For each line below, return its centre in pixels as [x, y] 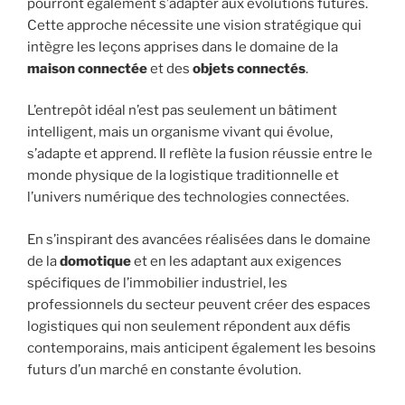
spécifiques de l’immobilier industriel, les [157, 283]
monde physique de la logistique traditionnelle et [183, 176]
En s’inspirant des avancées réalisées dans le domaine [199, 239]
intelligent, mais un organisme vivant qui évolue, [180, 132]
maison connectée [87, 68]
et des [170, 68]
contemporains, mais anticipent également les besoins [202, 348]
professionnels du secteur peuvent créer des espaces [199, 304]
